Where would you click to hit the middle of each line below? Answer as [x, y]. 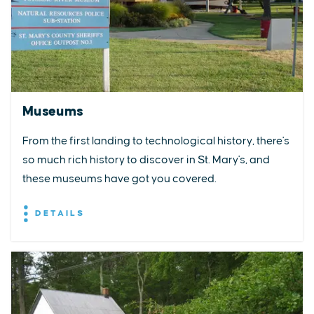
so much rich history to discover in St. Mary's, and [146, 159]
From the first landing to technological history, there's [156, 141]
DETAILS [58, 213]
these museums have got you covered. [120, 178]
